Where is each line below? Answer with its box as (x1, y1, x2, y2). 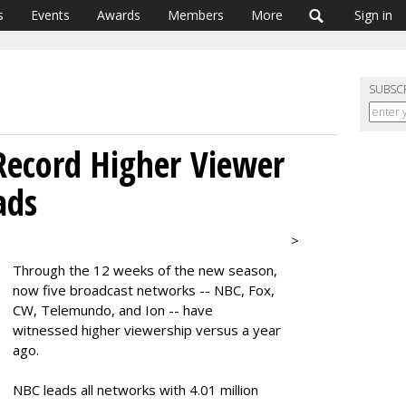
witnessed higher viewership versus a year (13, 321, 281, 339)
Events (31, 6, 70, 24)
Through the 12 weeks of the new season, (13, 261, 277, 279)
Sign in (354, 6, 392, 24)
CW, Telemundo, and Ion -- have (13, 301, 213, 319)
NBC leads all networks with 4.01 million (13, 381, 258, 399)
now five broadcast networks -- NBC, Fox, (13, 281, 275, 299)
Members (168, 6, 224, 24)
